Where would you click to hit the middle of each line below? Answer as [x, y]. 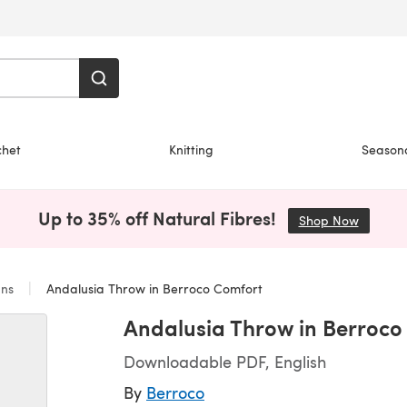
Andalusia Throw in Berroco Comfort [153, 288]
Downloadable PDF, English [225, 361]
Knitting [191, 149]
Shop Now [328, 220]
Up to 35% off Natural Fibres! [159, 218]
